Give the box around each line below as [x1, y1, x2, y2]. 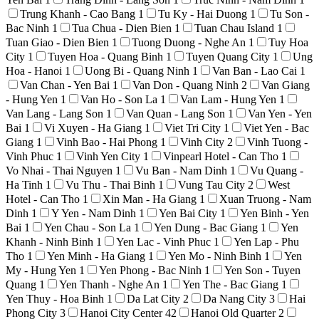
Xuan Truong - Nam [219, 192, 311, 205]
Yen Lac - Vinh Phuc [116, 235, 214, 248]
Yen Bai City [159, 206, 220, 219]
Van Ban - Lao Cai [212, 64, 300, 77]
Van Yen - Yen [248, 107, 312, 120]
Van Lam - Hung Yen [180, 93, 279, 105]
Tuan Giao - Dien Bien [6, 36, 112, 48]
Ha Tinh [6, 178, 46, 191]
